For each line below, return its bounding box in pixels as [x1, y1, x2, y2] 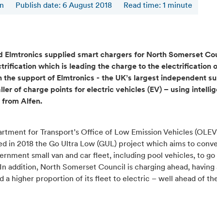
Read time [123, 1, 159, 10]
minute [167, 1, 192, 10]
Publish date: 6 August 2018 [15, 1, 112, 10]
